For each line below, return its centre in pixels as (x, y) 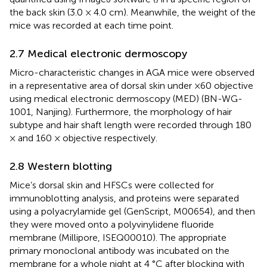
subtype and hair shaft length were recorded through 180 (131, 125)
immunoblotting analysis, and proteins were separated (124, 198)
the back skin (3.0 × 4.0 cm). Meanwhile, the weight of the (133, 12)
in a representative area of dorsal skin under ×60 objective (131, 85)
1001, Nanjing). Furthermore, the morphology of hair (121, 111)
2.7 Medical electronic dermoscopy (98, 53)
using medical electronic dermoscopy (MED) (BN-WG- (126, 98)
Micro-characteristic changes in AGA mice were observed (132, 72)
